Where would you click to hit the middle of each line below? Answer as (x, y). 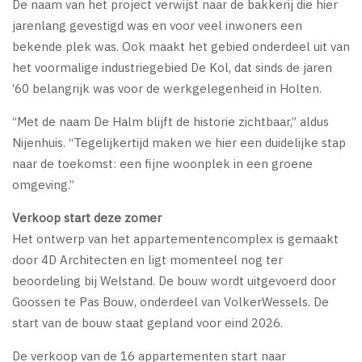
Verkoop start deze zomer (87, 217)
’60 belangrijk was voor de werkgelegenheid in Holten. (167, 88)
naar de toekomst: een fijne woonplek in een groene (162, 163)
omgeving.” (43, 184)
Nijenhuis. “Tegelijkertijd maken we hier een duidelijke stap (179, 142)
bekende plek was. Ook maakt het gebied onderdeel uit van (181, 46)
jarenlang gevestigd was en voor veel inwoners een (157, 25)
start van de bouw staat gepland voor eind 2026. (147, 322)
